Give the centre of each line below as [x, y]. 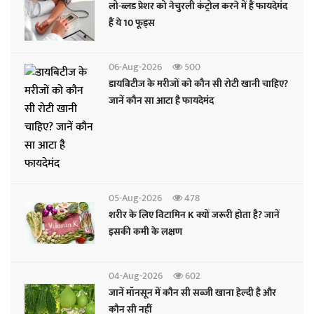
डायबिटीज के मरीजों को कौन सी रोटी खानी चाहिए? [198, 84]
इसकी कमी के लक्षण [145, 232]
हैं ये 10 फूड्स [139, 23]
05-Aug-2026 [135, 198]
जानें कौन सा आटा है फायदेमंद [161, 101]
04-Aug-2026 [136, 276]
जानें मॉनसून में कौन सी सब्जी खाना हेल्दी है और [136, 293]
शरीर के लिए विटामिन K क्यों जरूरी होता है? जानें [194, 215]
